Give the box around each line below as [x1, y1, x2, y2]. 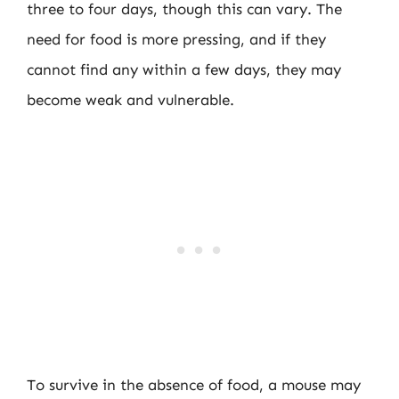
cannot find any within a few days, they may [27, 61, 341, 78]
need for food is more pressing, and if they [27, 30, 326, 48]
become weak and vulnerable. [27, 91, 234, 109]
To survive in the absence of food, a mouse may [27, 375, 361, 394]
